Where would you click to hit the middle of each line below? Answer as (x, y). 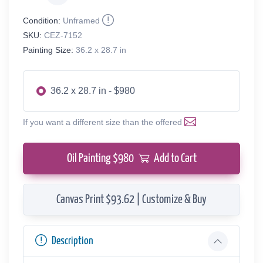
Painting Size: (48, 50)
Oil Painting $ (92, 158)
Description (73, 241)
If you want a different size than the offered (104, 122)
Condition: (42, 20)
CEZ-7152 (63, 35)
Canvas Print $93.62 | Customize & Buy (131, 199)
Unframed (81, 20)
